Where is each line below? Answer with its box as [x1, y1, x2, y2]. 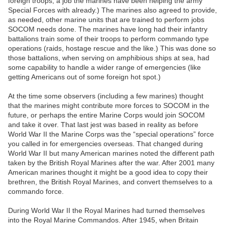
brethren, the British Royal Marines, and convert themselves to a [8, 178, 212, 186]
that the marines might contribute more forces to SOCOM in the [8, 101, 209, 110]
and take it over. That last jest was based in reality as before [8, 121, 198, 129]
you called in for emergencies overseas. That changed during [8, 140, 203, 148]
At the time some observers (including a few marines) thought [8, 92, 203, 100]
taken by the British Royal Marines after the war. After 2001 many [8, 159, 214, 167]
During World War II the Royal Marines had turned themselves [8, 206, 205, 215]
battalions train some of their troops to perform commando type [8, 35, 209, 43]
